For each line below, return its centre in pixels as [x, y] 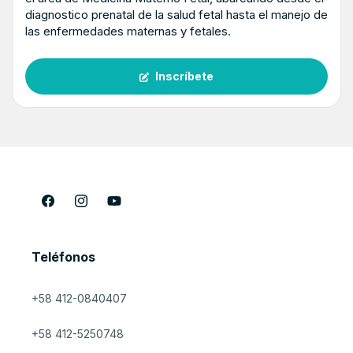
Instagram [97, 210]
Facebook [66, 210]
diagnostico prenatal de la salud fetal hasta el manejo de [176, 15]
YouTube [129, 210]
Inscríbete [184, 76]
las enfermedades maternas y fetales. [128, 32]
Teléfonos [63, 257]
